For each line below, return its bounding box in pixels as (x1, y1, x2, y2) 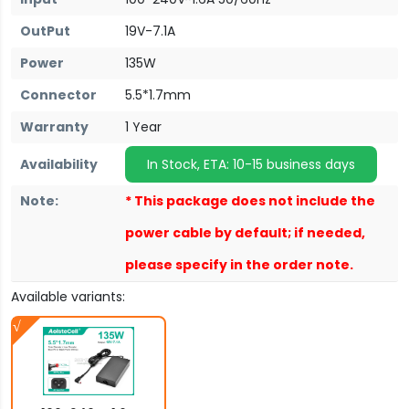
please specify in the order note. (125, 255, 353, 274)
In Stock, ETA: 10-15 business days (147, 154, 355, 173)
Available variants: (11, 287, 125, 306)
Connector (20, 85, 97, 104)
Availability (20, 154, 98, 173)
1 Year (125, 117, 162, 136)
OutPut (20, 21, 70, 40)
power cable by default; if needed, (125, 223, 365, 242)
